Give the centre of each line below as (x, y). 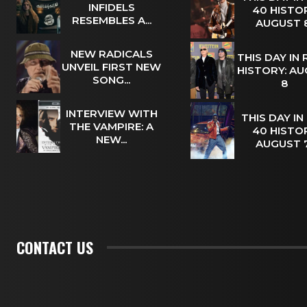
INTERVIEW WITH (111, 114)
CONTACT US (55, 247)
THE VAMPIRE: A (112, 127)
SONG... (112, 80)
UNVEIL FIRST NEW (112, 67)
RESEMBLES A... (111, 21)
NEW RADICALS (111, 54)
